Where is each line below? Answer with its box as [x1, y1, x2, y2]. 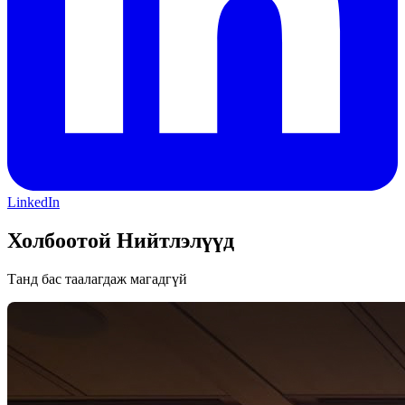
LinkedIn [7, 194, 60, 211]
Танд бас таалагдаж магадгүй [7, 271, 187, 287]
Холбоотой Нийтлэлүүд [7, 229, 234, 253]
